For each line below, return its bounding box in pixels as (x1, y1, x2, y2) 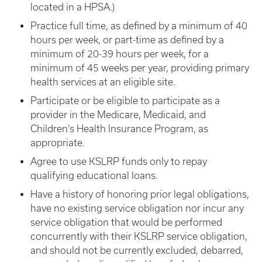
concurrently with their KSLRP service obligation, (30, 231, 247, 242)
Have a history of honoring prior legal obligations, (30, 189, 249, 199)
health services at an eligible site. (30, 77, 175, 87)
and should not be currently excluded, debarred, (30, 245, 243, 256)
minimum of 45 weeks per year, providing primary (30, 63, 249, 73)
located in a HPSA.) (30, 2, 115, 12)
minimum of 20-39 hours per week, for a (30, 49, 209, 59)
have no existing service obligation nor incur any (30, 203, 244, 213)
